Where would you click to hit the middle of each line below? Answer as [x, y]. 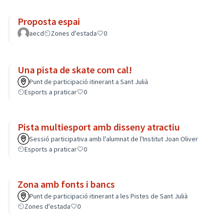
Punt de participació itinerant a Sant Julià [89, 82]
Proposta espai [49, 21]
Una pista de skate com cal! [75, 70]
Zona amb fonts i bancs [66, 184]
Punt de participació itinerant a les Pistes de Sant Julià [109, 196]
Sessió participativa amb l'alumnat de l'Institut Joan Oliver [114, 139]
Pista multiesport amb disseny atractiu [99, 127]
